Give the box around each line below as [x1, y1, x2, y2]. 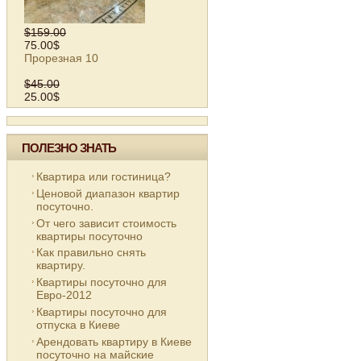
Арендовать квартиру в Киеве [36, 335, 192, 349]
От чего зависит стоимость [36, 216, 176, 230]
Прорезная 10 [24, 51, 98, 64]
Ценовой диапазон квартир [36, 186, 180, 200]
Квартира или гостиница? [36, 169, 171, 183]
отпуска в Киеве [36, 318, 120, 332]
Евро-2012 [36, 288, 92, 302]
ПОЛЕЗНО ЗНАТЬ [22, 140, 116, 155]
